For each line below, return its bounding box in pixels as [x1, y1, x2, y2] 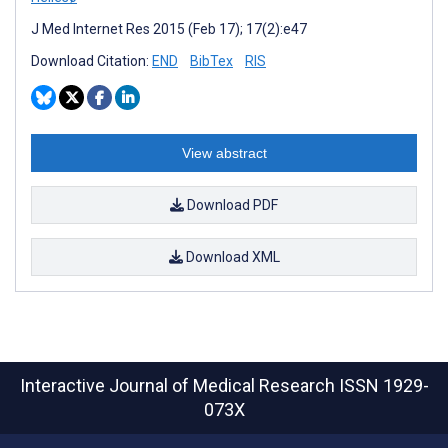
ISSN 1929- [338, 375, 429, 396]
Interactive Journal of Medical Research [19, 375, 339, 396]
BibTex [190, 52, 233, 69]
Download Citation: [31, 52, 152, 69]
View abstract [181, 144, 267, 161]
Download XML [182, 248, 280, 265]
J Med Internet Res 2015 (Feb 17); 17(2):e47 [31, 20, 307, 37]
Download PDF [184, 196, 278, 213]
